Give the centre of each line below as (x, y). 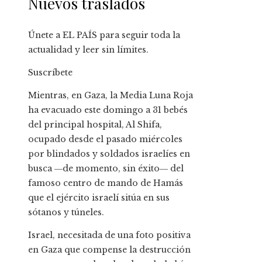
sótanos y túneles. (66, 213)
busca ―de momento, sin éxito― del (106, 169)
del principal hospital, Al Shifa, (95, 125)
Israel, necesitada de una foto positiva (109, 235)
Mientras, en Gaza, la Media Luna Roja (111, 96)
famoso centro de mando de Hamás (106, 183)
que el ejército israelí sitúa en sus (99, 198)
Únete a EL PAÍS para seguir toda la (104, 35)
